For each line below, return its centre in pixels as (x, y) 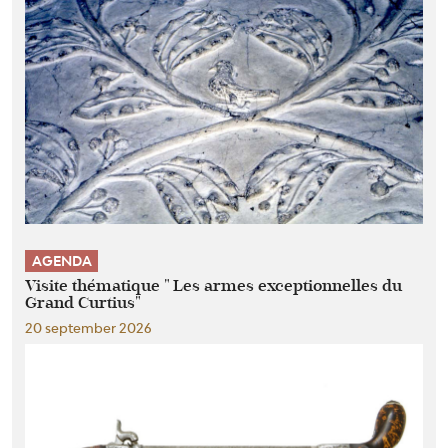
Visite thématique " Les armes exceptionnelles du (213, 286)
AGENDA (61, 260)
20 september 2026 (88, 327)
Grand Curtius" (83, 303)
